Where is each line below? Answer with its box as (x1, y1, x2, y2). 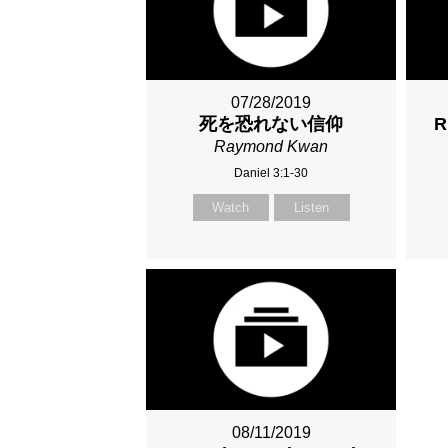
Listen (294, 200, 330, 216)
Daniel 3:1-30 (234, 166, 309, 181)
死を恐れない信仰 (199, 114, 344, 135)
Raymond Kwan (214, 138, 329, 156)
